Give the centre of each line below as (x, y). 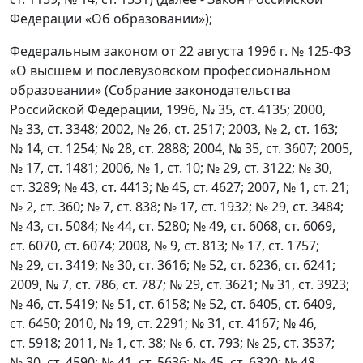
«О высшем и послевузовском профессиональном (170, 70)
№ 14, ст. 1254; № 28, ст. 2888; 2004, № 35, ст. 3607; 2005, (181, 148)
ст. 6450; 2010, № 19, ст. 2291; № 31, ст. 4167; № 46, (163, 323)
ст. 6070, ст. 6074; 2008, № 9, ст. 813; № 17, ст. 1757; (164, 246)
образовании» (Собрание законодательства (150, 90)
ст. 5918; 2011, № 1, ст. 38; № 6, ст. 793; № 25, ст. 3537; (172, 343)
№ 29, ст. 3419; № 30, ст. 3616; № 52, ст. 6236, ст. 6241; (173, 265)
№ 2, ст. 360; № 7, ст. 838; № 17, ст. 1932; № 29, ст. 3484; (177, 207)
